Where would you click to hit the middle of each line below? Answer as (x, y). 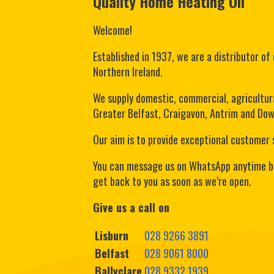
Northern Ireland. (128, 72)
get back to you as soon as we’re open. (172, 181)
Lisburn (112, 235)
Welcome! (113, 30)
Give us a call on (131, 207)
